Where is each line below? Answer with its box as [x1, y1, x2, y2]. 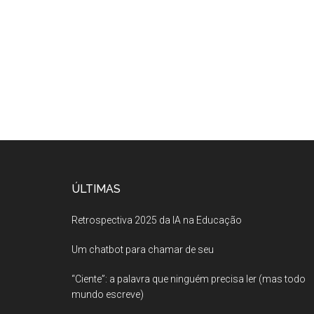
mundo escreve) [71, 288, 144, 300]
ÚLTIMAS [71, 182, 121, 196]
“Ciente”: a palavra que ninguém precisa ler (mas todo [71, 273, 306, 285]
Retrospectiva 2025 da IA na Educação [71, 214, 242, 226]
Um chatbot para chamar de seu [71, 243, 214, 255]
